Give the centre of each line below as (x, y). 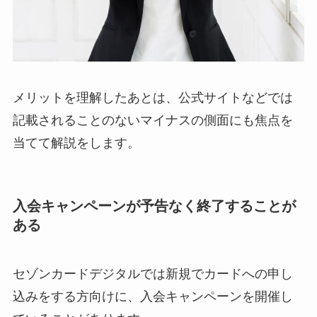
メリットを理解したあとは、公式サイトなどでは (152, 98)
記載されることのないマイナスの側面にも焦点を (152, 121)
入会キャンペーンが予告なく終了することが (154, 206)
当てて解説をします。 (76, 143)
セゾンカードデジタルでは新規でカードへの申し (152, 274)
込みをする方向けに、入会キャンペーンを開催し (152, 297)
